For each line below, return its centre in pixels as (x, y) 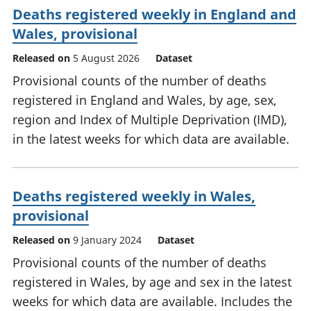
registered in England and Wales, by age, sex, (144, 100)
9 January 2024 (107, 240)
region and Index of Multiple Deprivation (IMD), (150, 120)
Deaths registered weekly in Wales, (134, 196)
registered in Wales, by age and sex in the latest (152, 282)
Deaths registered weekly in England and (154, 15)
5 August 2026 (106, 58)
